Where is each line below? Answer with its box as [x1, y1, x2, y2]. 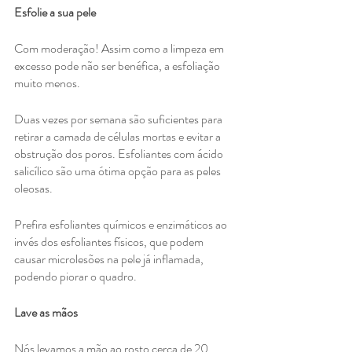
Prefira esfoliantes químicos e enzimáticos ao [14, 215, 229, 234]
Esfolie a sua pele [14, 3, 96, 22]
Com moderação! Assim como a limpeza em [14, 39, 226, 58]
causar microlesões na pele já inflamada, [14, 250, 206, 269]
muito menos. [14, 74, 82, 93]
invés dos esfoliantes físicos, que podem [14, 233, 206, 251]
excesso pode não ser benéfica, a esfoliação [14, 57, 222, 75]
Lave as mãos [14, 303, 80, 322]
